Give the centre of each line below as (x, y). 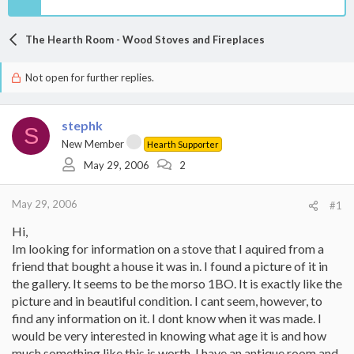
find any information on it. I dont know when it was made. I (167, 318)
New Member (93, 144)
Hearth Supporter (183, 144)
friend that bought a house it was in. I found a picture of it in (170, 266)
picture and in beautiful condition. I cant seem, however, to (167, 301)
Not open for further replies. (88, 77)
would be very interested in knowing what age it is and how (169, 335)
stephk (82, 125)
